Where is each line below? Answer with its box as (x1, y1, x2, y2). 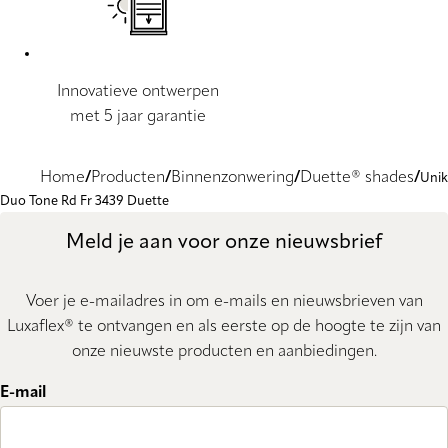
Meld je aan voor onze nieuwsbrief (66, 233, 382, 254)
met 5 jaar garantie (69, 109, 206, 126)
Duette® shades (300, 170, 414, 187)
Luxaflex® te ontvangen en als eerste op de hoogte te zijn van (7, 319, 441, 336)
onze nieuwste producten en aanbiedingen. (71, 344, 377, 361)
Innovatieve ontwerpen (56, 84, 219, 101)
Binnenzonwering (171, 170, 294, 187)
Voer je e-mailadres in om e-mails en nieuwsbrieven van (25, 294, 423, 311)
